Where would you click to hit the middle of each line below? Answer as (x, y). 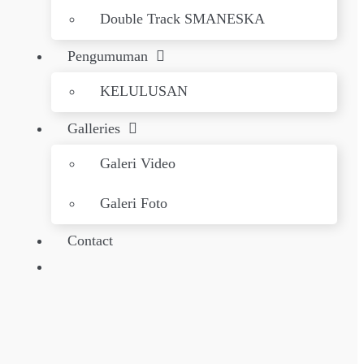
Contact (90, 240)
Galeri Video (138, 163)
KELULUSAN (144, 91)
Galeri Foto (134, 203)
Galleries (94, 128)
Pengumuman (108, 56)
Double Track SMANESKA (182, 19)
